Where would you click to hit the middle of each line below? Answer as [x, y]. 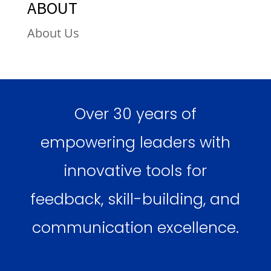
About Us [53, 33]
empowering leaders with [135, 143]
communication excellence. [135, 228]
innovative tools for [135, 171]
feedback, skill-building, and [135, 200]
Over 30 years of [135, 114]
